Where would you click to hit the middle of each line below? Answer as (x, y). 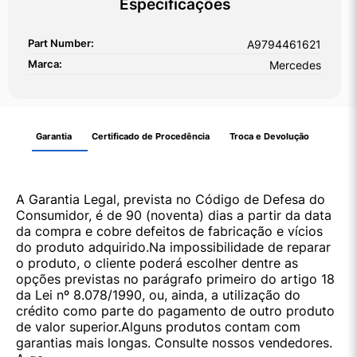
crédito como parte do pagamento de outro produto (175, 311)
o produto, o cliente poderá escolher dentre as (157, 263)
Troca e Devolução (269, 137)
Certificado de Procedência (151, 137)
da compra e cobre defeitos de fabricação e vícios (169, 231)
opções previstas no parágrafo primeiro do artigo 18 (175, 279)
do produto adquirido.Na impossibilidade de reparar (173, 247)
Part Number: (61, 44)
